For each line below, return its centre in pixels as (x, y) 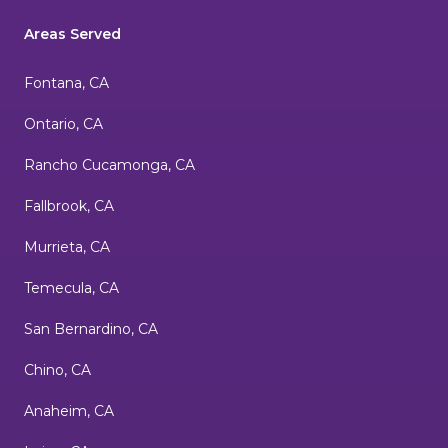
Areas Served (72, 34)
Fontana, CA (66, 83)
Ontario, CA (63, 124)
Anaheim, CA (69, 411)
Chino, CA (57, 370)
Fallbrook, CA (69, 206)
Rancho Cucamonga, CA (109, 165)
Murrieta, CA (67, 247)
